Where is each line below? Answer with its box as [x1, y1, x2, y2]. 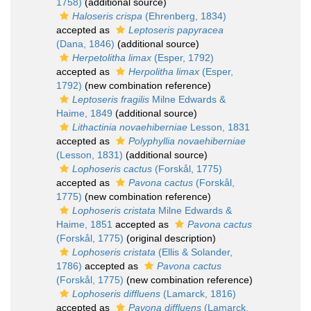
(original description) [124, 233, 216, 244]
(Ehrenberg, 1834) [142, 10, 226, 22]
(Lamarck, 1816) [160, 288, 236, 299]
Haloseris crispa [72, 10, 142, 22]
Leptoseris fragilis [72, 94, 149, 105]
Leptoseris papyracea [128, 24, 224, 35]
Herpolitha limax [128, 66, 199, 77]
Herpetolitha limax [72, 52, 151, 63]
